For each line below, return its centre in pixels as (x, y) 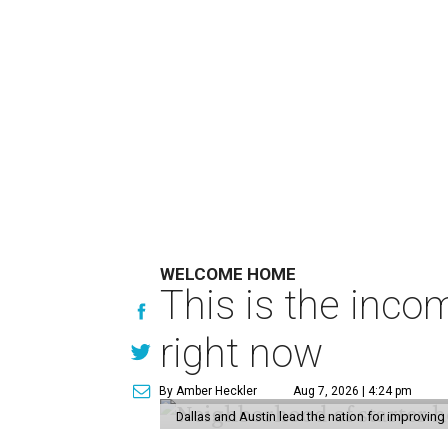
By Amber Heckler (208, 391)
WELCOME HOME (228, 274)
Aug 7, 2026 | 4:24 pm (352, 391)
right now (241, 353)
